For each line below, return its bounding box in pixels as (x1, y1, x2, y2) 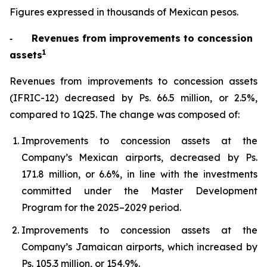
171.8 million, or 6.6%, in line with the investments (21, 167, 257, 180)
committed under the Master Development (21, 184, 257, 197)
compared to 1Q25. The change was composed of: (10, 108, 240, 120)
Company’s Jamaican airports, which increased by (21, 241, 257, 253)
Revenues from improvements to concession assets (10, 74, 257, 87)
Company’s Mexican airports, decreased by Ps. (21, 151, 257, 163)
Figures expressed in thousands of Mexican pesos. (10, 5, 238, 18)
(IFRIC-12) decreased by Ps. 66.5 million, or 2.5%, (10, 91, 257, 104)
